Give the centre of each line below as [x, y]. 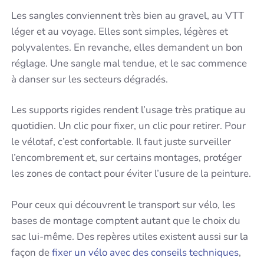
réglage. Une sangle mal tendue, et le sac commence [129, 63]
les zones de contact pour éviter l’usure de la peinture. [131, 174]
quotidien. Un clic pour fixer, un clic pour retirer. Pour [129, 126]
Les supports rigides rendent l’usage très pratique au [129, 110]
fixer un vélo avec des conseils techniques [146, 252]
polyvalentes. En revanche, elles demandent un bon [127, 47]
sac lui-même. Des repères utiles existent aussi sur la [130, 236]
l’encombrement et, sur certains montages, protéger [127, 158]
